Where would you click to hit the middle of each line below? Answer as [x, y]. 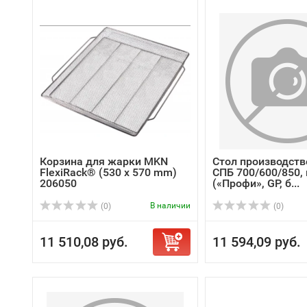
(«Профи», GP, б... [256, 183]
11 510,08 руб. [84, 242]
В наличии [170, 206]
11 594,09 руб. [257, 242]
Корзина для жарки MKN [104, 161]
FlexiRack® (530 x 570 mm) [108, 172]
